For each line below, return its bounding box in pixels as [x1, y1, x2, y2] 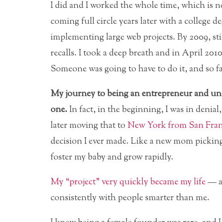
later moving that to [51, 119, 127, 132]
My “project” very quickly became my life [51, 175, 206, 189]
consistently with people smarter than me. [51, 191, 210, 205]
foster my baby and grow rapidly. [51, 151, 173, 164]
